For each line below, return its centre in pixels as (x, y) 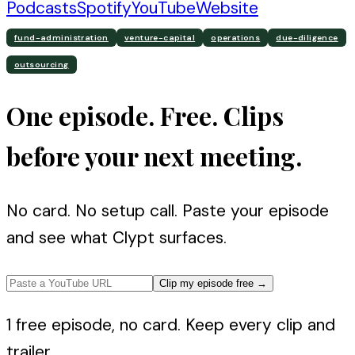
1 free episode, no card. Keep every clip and (171, 325)
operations (236, 38)
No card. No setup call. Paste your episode (168, 211)
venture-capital (160, 38)
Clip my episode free (206, 284)
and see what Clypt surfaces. (116, 238)
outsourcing (42, 65)
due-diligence (307, 38)
